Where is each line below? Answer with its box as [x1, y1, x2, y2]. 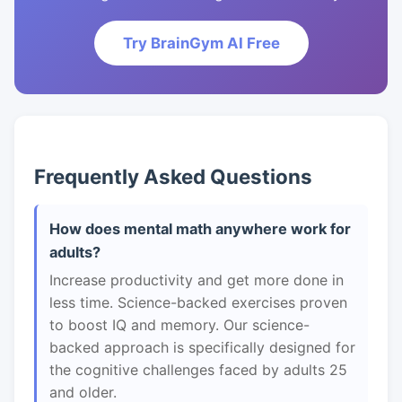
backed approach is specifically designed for [49, 338, 355, 356]
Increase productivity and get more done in [49, 271, 344, 289]
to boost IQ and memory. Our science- [49, 316, 310, 334]
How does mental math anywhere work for [49, 220, 351, 238]
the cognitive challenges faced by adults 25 [49, 361, 347, 379]
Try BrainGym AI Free [122, 34, 280, 52]
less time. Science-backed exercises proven [49, 293, 347, 311]
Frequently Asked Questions [34, 164, 312, 188]
